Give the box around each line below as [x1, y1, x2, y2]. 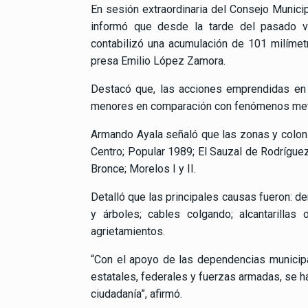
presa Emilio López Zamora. [91, 54, 225, 67]
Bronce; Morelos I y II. [91, 162, 196, 175]
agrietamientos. [91, 224, 165, 238]
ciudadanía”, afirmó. [91, 287, 182, 300]
